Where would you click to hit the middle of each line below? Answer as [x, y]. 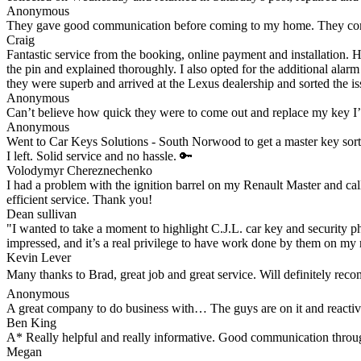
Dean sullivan [41, 214]
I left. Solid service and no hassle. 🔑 [100, 156]
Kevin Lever [39, 257]
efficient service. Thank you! [79, 199]
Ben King [31, 322]
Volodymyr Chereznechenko [79, 170]
